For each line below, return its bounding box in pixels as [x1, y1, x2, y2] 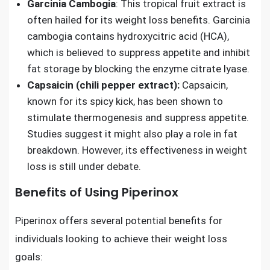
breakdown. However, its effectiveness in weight [27, 144, 247, 156]
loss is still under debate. [27, 160, 141, 172]
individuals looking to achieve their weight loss [15, 233, 227, 245]
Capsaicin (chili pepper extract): [27, 79, 180, 91]
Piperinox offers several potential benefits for [15, 215, 222, 227]
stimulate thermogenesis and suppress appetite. [27, 111, 249, 124]
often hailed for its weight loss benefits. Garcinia [27, 14, 250, 26]
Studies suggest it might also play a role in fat [27, 128, 237, 140]
